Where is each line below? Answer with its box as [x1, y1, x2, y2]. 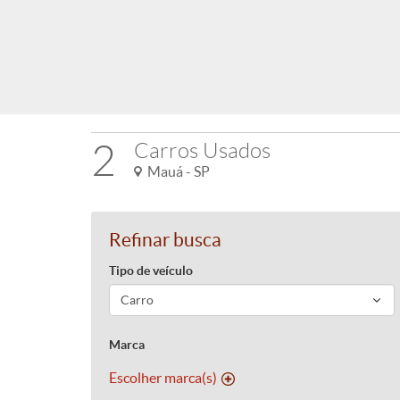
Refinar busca [109, 229, 221, 250]
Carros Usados [134, 139, 271, 162]
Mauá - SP [142, 163, 210, 179]
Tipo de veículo [109, 263, 193, 278]
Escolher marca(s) [109, 370, 217, 386]
